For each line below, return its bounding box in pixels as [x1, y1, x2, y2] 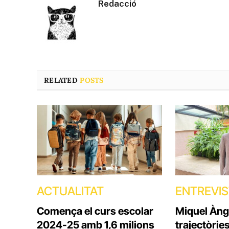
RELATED [44, 76, 80, 85]
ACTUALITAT [37, 184, 104, 199]
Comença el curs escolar [37, 205, 153, 218]
